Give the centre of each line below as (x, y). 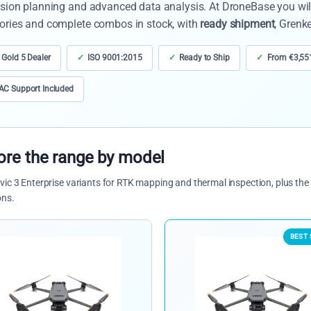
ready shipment (237, 24)
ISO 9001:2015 (115, 58)
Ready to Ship (204, 58)
